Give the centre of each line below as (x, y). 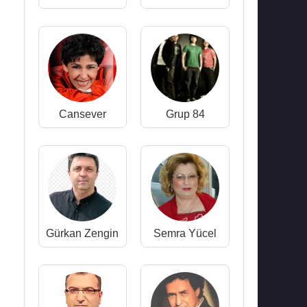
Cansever (82, 114)
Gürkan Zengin (83, 233)
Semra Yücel (185, 233)
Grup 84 (185, 114)
